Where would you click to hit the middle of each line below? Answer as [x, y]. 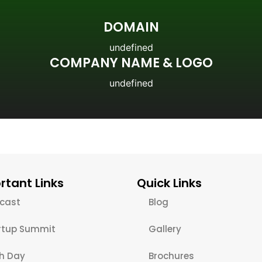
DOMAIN [131, 27]
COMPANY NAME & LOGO [131, 63]
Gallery [165, 229]
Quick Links [169, 183]
